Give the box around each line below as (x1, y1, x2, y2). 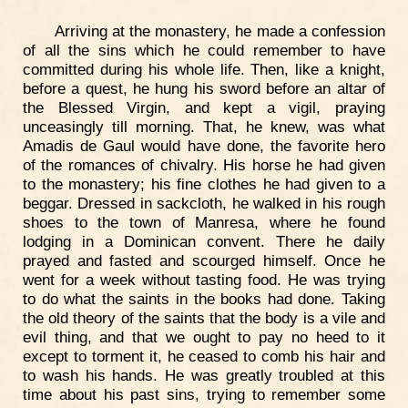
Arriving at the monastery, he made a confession (54, 21, 385, 40)
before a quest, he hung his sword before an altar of (23, 78, 385, 97)
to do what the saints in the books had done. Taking (23, 289, 385, 308)
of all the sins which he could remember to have (23, 40, 385, 59)
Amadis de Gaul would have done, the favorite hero (23, 136, 385, 155)
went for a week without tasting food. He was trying (23, 270, 385, 289)
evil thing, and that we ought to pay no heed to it (23, 327, 385, 346)
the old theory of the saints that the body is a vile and (23, 308, 385, 327)
